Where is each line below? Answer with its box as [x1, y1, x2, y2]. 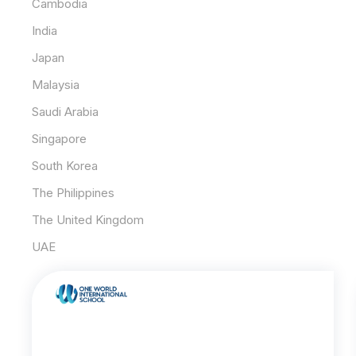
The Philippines [32, 184, 115, 200]
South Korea [32, 157, 99, 173]
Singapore [32, 130, 87, 146]
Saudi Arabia [32, 103, 99, 119]
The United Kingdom [32, 211, 145, 227]
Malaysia [32, 76, 80, 92]
